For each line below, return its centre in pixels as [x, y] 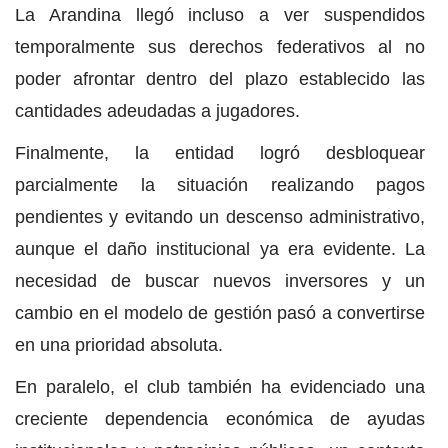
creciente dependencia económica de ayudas [220, 419]
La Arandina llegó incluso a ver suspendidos [220, 15]
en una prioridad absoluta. [119, 345]
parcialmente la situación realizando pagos [220, 185]
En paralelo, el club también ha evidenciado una [220, 387]
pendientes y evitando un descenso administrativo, [220, 217]
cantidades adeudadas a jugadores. [157, 111]
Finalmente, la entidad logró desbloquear [220, 153]
